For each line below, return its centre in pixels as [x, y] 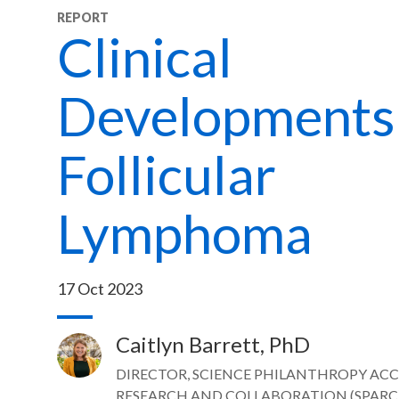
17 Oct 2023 [100, 289]
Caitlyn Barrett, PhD [213, 344]
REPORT [83, 17]
